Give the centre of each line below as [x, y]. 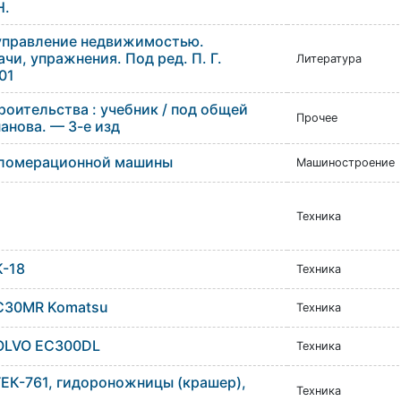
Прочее [316, 118]
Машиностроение [345, 162]
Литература [328, 59]
